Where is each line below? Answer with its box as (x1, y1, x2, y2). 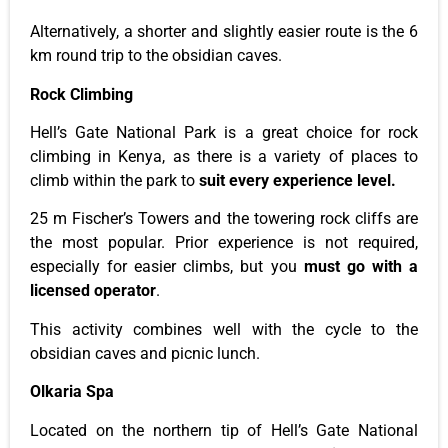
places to (343, 146, 419, 166)
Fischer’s (72, 209, 134, 229)
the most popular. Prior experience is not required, (30, 233, 418, 253)
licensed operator (30, 281, 156, 301)
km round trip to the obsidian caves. (30, 46, 282, 66)
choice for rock (297, 122, 419, 142)
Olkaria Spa (30, 382, 114, 402)
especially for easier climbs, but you (30, 257, 304, 277)
